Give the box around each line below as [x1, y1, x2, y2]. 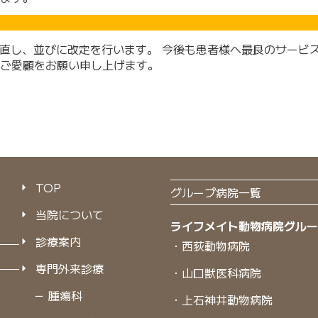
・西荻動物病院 [170, 236, 251, 254]
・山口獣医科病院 [170, 263, 262, 281]
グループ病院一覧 [170, 183, 262, 201]
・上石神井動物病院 [170, 290, 273, 308]
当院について [35, 205, 104, 223]
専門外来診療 [35, 259, 104, 277]
